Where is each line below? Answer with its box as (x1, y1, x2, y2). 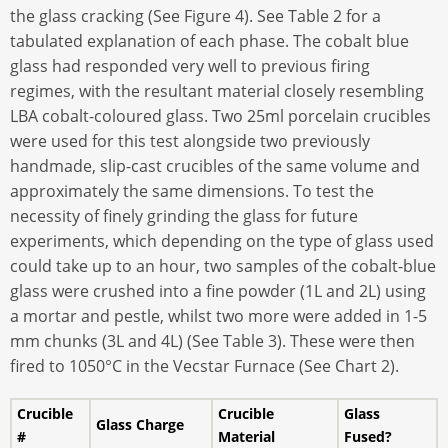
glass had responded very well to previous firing (10, 54, 370, 77)
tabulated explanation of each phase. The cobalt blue (10, 29, 409, 52)
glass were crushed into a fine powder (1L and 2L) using (10, 279, 426, 302)
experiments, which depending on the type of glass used (10, 229, 434, 252)
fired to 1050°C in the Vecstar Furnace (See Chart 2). (10, 354, 399, 377)
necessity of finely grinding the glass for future (10, 204, 358, 227)
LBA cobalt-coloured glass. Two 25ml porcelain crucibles (10, 104, 431, 127)
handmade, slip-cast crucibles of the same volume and (10, 154, 420, 177)
